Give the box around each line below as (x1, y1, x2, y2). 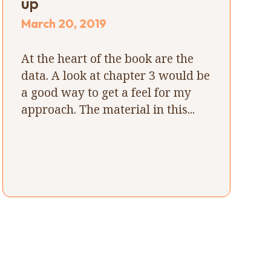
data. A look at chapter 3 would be (21, 67, 211, 83)
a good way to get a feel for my (21, 83, 192, 100)
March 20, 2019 (21, 15, 107, 31)
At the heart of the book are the (21, 50, 194, 67)
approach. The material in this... (21, 100, 195, 117)
